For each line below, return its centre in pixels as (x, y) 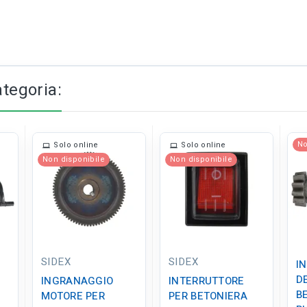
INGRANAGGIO (77, 281)
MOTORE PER (73, 296)
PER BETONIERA (208, 296)
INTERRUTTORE (207, 281)
